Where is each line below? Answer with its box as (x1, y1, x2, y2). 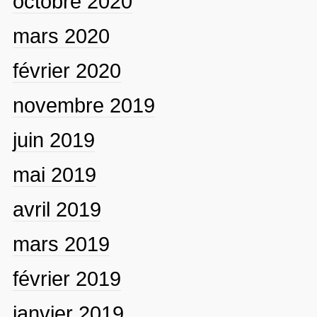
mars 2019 (12, 232, 110, 255)
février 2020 (12, 59, 121, 82)
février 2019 (12, 267, 121, 290)
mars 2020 (12, 24, 110, 47)
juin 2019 (12, 128, 95, 151)
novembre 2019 (12, 93, 155, 117)
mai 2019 (12, 163, 96, 186)
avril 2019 (12, 197, 101, 221)
